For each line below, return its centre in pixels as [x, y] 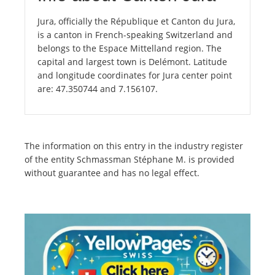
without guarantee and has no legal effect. [112, 173]
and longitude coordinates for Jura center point [135, 76]
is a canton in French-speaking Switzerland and [135, 35]
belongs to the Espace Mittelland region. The [130, 48]
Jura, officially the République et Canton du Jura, [136, 21]
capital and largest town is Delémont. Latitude [132, 62]
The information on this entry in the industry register [134, 146]
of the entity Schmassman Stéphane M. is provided [130, 160]
